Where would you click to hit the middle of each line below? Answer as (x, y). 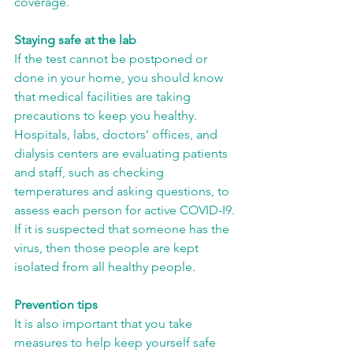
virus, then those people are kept (108, 248)
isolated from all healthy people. (105, 267)
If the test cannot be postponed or (112, 59)
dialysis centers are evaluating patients (123, 153)
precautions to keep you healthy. (107, 115)
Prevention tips (56, 305)
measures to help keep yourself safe (117, 342)
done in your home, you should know (120, 78)
